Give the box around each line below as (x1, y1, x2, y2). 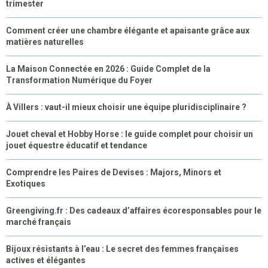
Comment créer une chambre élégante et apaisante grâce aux (6, 26, 249, 36)
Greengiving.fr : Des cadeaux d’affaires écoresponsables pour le (6, 206, 261, 216)
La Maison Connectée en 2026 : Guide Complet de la (6, 64, 211, 74)
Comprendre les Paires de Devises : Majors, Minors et (6, 167, 221, 178)
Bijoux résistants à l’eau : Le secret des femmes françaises (6, 244, 239, 254)
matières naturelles (6, 37, 84, 47)
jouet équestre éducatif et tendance (6, 141, 147, 151)
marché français (6, 217, 71, 227)
